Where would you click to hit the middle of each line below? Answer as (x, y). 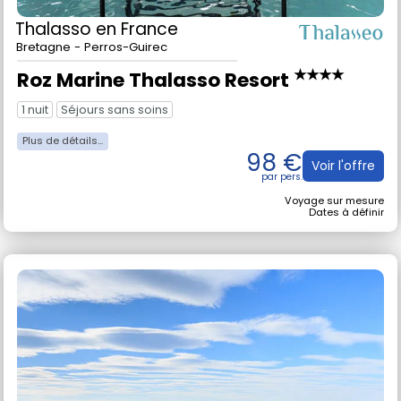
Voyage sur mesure (334, 222)
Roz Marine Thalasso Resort (155, 103)
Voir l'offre (343, 188)
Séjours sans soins (115, 132)
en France (137, 52)
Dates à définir (346, 234)
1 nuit (35, 132)
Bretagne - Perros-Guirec (92, 70)
